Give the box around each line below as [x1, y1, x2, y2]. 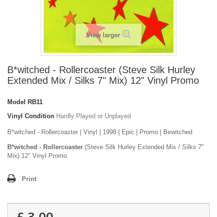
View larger [86, 31, 120, 39]
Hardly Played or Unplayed [56, 112, 131, 120]
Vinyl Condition [7, 112, 54, 120]
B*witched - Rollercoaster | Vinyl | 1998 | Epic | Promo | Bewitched [7, 128, 192, 136]
